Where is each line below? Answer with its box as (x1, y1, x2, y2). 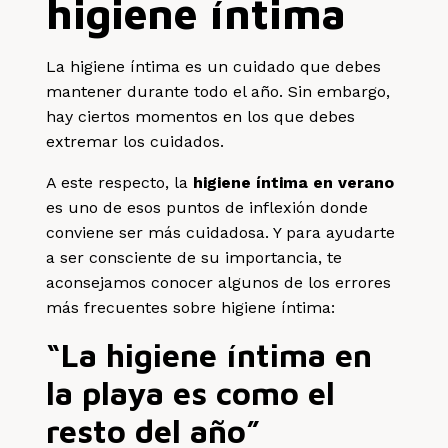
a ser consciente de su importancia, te (46, 247, 343, 267)
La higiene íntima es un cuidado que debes (46, 56, 382, 76)
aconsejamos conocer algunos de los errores (46, 272, 392, 292)
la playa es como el (46, 373, 336, 412)
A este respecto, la (46, 172, 194, 192)
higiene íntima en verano (193, 172, 395, 192)
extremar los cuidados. (46, 131, 225, 151)
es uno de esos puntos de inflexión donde (46, 197, 369, 217)
